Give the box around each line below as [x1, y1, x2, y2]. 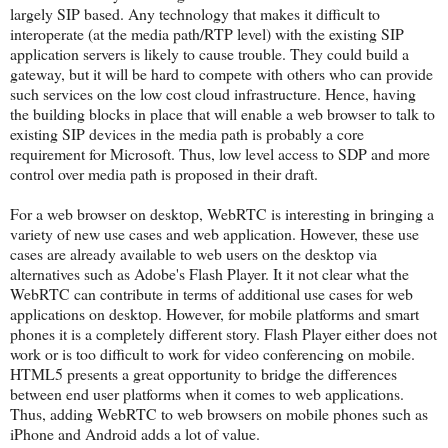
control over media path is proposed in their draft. [10, 162, 318, 184]
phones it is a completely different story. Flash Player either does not [10, 322, 437, 344]
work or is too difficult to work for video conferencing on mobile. [10, 342, 415, 364]
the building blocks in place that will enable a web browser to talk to [10, 102, 435, 124]
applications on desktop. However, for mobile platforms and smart [10, 302, 419, 324]
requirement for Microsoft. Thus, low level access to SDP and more [10, 142, 430, 164]
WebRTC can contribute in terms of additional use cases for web [10, 282, 413, 304]
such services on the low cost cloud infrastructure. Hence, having [10, 82, 416, 104]
